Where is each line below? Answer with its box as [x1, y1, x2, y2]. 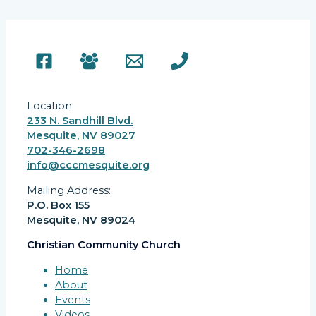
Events [55, 293, 90, 306]
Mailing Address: [27, 183, 111, 197]
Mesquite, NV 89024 [27, 213, 135, 226]
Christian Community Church [27, 238, 181, 252]
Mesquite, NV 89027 [27, 129, 135, 142]
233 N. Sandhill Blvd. [27, 114, 133, 128]
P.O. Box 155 [27, 198, 90, 212]
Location [27, 99, 72, 113]
